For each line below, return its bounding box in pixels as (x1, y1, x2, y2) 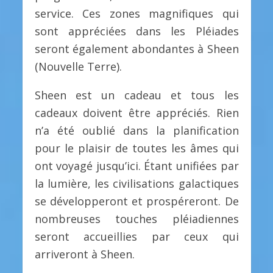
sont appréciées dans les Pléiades (34, 24, 239, 39)
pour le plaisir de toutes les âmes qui (34, 141, 239, 156)
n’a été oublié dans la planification (34, 123, 239, 138)
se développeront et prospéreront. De (34, 194, 239, 209)
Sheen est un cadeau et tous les (34, 88, 239, 103)
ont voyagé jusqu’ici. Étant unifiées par (34, 158, 239, 174)
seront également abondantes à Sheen (34, 41, 239, 57)
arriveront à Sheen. (34, 247, 135, 262)
